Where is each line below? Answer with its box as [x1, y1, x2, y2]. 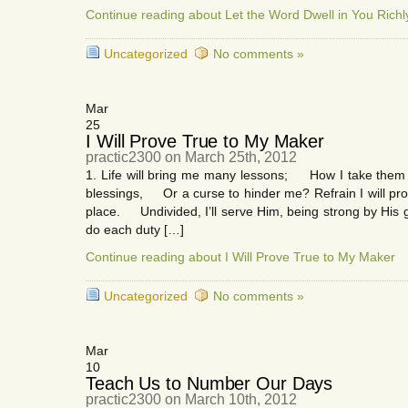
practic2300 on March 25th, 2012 [86, 149, 297, 165]
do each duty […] [86, 222, 184, 237]
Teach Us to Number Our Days [86, 373, 333, 393]
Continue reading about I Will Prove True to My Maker [86, 250, 395, 264]
